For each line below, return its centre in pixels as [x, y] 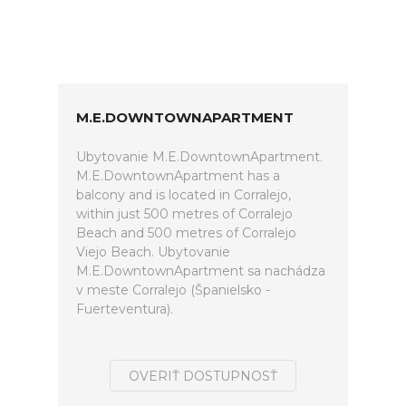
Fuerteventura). [125, 309]
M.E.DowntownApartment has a [178, 176]
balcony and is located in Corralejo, [184, 195]
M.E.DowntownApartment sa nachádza [201, 271]
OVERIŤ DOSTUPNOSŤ [203, 376]
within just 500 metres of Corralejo [184, 214]
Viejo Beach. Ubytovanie [153, 252]
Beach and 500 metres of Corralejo [186, 233]
